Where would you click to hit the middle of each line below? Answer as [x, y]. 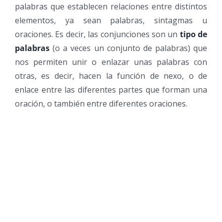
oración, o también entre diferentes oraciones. [101, 103]
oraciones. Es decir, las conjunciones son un [97, 34]
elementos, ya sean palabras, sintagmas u [111, 20]
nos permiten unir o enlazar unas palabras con [111, 62]
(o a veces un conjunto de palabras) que [128, 48]
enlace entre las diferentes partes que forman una [111, 89]
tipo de [193, 34]
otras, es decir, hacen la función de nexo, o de [111, 76]
